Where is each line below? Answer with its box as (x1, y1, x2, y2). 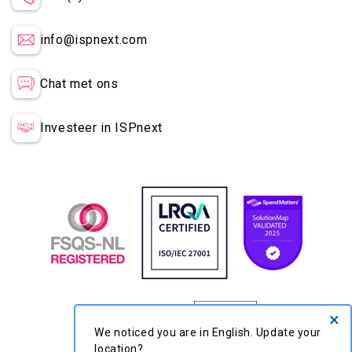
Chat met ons (40, 76, 119, 91)
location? (101, 336, 150, 350)
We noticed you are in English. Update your (101, 320, 328, 333)
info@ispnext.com (40, 32, 148, 47)
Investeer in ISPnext (40, 120, 163, 135)
